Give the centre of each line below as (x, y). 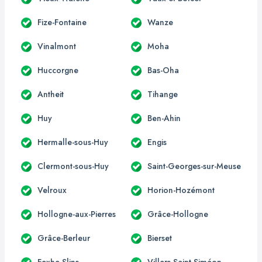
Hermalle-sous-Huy (73, 142)
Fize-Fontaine (62, 22)
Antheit (51, 94)
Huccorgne (58, 70)
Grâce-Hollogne (178, 214)
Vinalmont (57, 46)
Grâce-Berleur (64, 238)
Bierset (160, 238)
